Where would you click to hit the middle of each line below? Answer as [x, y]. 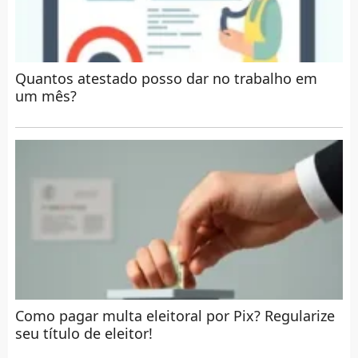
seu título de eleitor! [84, 334]
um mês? [46, 96]
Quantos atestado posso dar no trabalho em [166, 79]
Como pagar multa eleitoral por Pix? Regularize [175, 316]
